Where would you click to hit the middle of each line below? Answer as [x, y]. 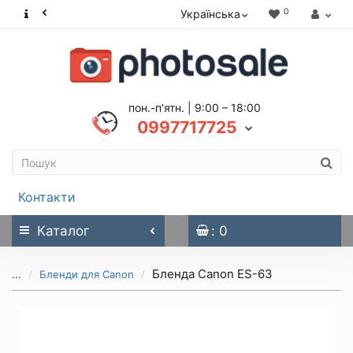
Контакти [47, 197]
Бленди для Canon [87, 274]
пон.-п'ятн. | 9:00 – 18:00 [195, 108]
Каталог [63, 231]
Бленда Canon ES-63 [212, 274]
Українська [210, 14]
